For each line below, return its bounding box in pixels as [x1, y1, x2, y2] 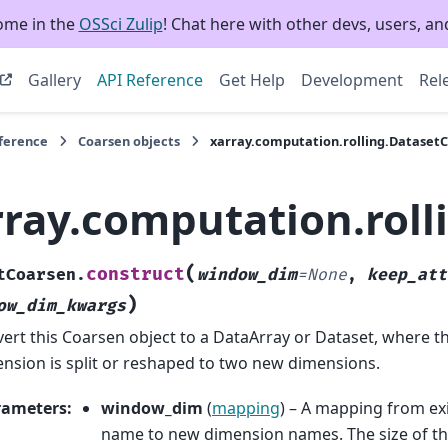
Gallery [27, 69, 81, 91]
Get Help [218, 69, 285, 91]
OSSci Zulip [78, 13, 163, 35]
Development [300, 69, 403, 91]
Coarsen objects [78, 132, 181, 150]
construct [86, 264, 185, 286]
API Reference [96, 69, 203, 91]
